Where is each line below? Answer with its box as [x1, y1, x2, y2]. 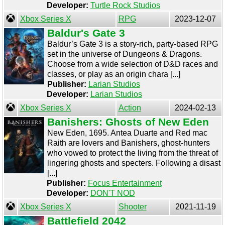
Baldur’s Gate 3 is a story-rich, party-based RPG [47, 40, 218, 48]
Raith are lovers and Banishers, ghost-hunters [47, 139, 210, 147]
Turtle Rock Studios [90, 1, 160, 10]
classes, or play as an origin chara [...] [47, 70, 180, 78]
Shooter [118, 202, 147, 211]
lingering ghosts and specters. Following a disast [47, 159, 220, 167]
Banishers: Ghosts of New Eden [47, 116, 209, 128]
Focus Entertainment [87, 179, 162, 187]
